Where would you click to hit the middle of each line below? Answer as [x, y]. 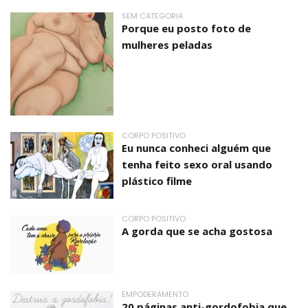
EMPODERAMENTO [155, 295]
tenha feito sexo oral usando [197, 165]
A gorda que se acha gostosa [197, 231]
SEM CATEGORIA [152, 16]
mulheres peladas [167, 45]
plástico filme [157, 181]
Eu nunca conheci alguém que [196, 148]
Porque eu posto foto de [186, 29]
